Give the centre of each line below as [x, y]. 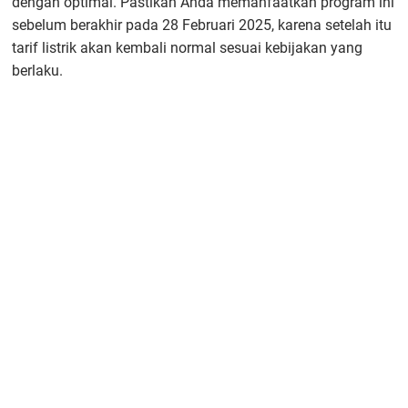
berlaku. [38, 70]
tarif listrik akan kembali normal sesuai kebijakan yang [188, 47]
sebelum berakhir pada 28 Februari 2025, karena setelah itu [202, 25]
